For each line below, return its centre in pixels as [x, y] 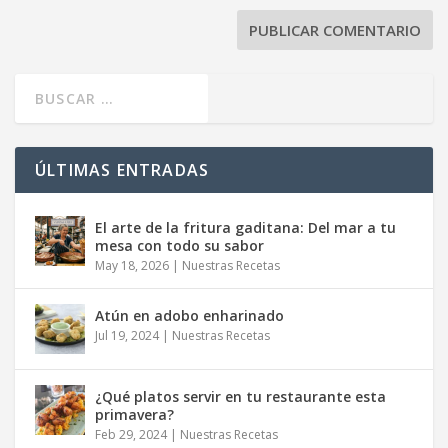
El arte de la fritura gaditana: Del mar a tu [245, 228]
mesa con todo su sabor [179, 246]
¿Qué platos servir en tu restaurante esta [240, 397]
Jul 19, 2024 [127, 336]
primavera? [134, 415]
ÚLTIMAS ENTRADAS [122, 170]
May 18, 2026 [132, 266]
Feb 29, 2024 [131, 435]
